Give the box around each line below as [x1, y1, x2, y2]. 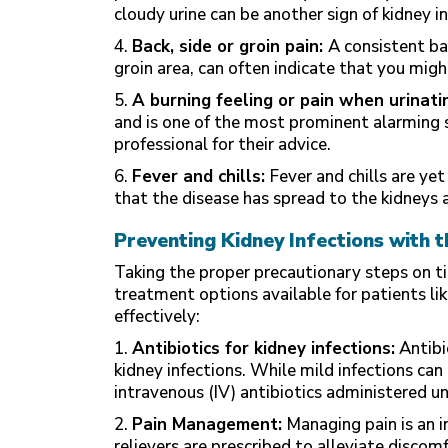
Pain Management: [132, 413, 287, 436]
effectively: [114, 305, 200, 328]
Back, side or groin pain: [132, 35, 328, 58]
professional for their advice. [114, 133, 331, 156]
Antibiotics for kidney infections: [132, 337, 395, 360]
